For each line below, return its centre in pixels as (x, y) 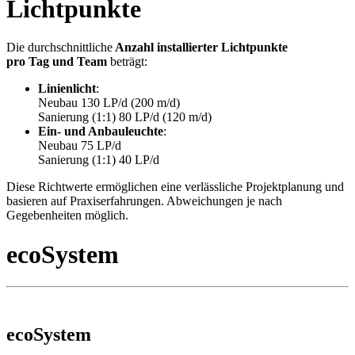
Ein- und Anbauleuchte (101, 132)
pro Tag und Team (58, 62)
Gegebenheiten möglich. (67, 216)
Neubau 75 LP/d (81, 146)
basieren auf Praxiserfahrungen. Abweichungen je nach (144, 201)
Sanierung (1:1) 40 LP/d (99, 160)
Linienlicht (67, 89)
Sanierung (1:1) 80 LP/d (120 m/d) (125, 117)
